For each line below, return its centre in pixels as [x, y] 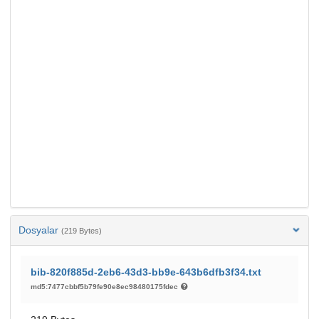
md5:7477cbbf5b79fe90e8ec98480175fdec [105, 287]
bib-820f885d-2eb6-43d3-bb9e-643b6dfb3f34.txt [146, 272]
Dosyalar [40, 230]
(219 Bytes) [82, 231]
